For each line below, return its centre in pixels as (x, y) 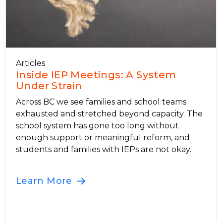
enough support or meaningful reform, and (103, 137)
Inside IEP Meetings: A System (96, 75)
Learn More (45, 181)
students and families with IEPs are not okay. (104, 149)
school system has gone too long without (97, 125)
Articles (30, 63)
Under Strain (49, 85)
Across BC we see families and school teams (101, 102)
